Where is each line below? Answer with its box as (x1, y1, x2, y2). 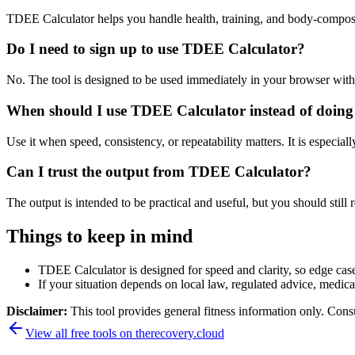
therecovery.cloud (136, 326, 224, 340)
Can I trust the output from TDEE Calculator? (6, 163, 311, 181)
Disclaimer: (6, 303, 71, 318)
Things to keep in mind (6, 225, 193, 246)
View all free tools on (25, 326, 136, 340)
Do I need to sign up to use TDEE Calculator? (6, 40, 305, 58)
